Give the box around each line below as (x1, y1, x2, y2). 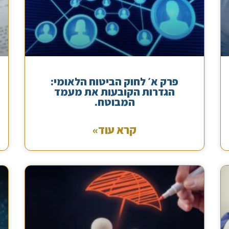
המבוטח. (94, 95, 135, 109)
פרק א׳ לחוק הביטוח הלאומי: (51, 75, 179, 89)
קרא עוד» (93, 123, 137, 138)
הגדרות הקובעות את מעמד (54, 85, 175, 99)
